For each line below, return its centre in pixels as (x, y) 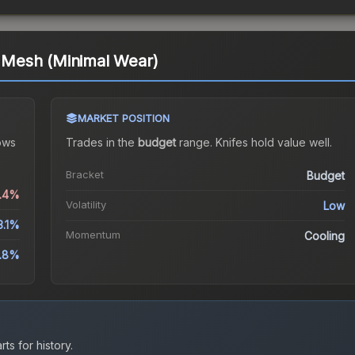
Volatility (86, 205)
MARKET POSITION (123, 118)
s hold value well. (287, 143)
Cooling (325, 236)
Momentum (93, 235)
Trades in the (101, 143)
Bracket (84, 175)
